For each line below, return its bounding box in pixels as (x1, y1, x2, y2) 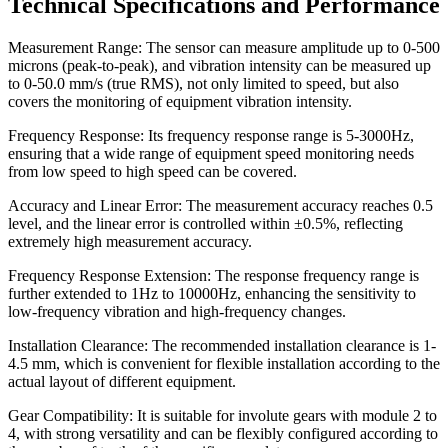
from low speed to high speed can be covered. (8, 163, 297, 181)
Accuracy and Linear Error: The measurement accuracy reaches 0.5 (8, 197, 433, 215)
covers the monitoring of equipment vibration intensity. (8, 93, 352, 111)
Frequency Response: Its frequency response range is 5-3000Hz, (8, 127, 414, 145)
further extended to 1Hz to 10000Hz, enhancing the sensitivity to (8, 285, 416, 303)
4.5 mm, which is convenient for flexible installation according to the (8, 355, 440, 373)
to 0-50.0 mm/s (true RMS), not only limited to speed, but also (8, 75, 399, 93)
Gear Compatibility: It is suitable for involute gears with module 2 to (8, 407, 437, 425)
